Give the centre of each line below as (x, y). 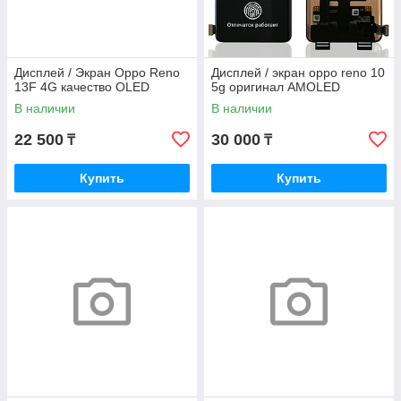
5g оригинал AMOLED (276, 87)
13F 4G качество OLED (82, 87)
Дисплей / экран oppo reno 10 (298, 73)
